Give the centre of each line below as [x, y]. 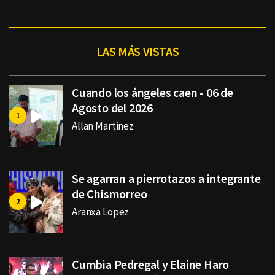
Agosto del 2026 [113, 108]
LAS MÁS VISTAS [137, 52]
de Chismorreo [110, 194]
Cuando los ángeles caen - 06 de [153, 93]
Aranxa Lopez [101, 212]
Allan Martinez [103, 126]
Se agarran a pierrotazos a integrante [166, 179]
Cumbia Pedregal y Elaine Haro [151, 265]
